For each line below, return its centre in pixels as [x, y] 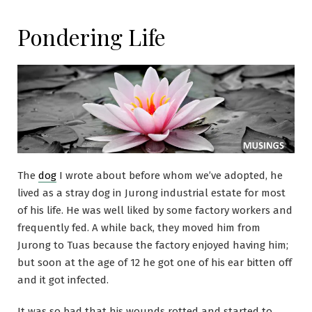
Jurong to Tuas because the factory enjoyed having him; [153, 245]
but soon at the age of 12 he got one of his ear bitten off [155, 263]
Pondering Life [92, 37]
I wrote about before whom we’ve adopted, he [170, 176]
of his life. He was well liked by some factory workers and [155, 211]
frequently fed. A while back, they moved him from [139, 228]
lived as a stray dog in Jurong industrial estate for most [151, 193]
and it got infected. [63, 280]
